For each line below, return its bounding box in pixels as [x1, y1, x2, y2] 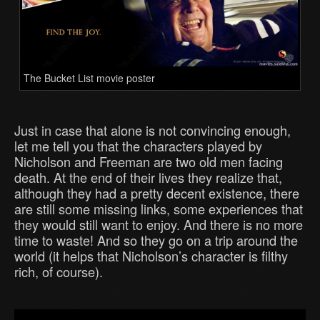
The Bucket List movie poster [24, 70, 156, 85]
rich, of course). [14, 261, 103, 281]
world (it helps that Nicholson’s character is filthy [14, 246, 288, 265]
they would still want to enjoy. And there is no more [14, 214, 303, 234]
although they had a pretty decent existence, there [14, 183, 299, 202]
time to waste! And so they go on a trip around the [14, 230, 298, 249]
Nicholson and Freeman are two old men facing [14, 151, 283, 171]
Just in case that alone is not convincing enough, [14, 120, 291, 139]
